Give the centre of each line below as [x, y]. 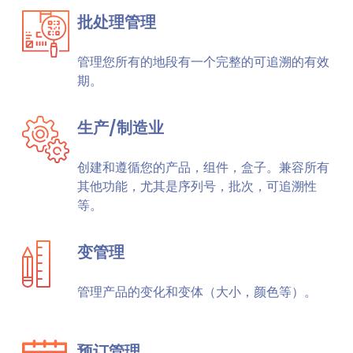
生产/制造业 [121, 128]
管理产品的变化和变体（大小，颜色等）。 [197, 292]
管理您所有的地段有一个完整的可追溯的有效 [203, 62]
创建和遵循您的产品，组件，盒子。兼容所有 [203, 167]
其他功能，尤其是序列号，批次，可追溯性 [197, 186]
